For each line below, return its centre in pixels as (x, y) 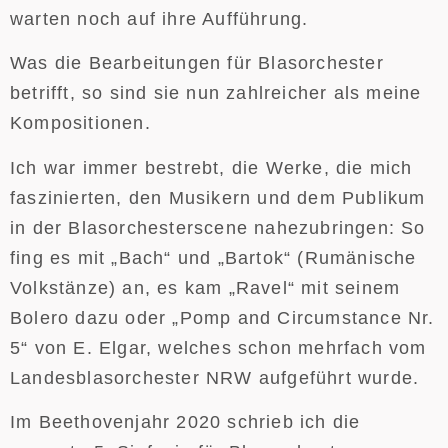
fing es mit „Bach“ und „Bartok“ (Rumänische (213, 257)
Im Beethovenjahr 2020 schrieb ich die (185, 422)
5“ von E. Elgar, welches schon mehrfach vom (218, 347)
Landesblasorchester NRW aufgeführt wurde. (215, 377)
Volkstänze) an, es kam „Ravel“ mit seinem (205, 287)
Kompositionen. (80, 123)
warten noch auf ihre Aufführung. (159, 18)
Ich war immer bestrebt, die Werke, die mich (211, 167)
